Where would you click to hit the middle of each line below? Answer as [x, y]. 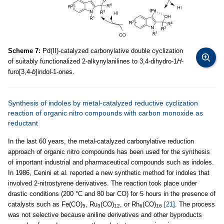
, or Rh [130, 204]
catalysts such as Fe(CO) [45, 204]
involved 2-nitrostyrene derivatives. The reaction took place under [102, 183]
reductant [23, 123]
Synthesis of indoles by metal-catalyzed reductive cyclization [103, 103]
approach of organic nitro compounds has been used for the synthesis [109, 151]
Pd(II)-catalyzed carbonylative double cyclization [112, 50]
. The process [195, 204]
